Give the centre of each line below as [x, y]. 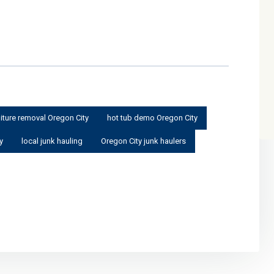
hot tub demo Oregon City [152, 118]
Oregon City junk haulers [143, 141]
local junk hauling [52, 141]
